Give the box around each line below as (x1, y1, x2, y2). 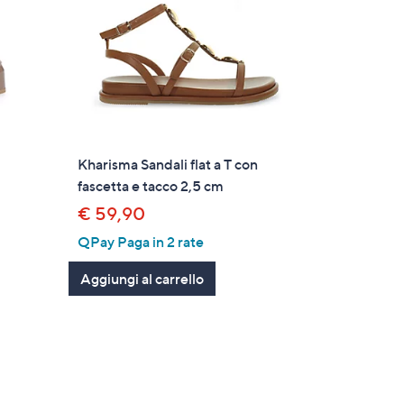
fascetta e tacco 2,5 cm (78, 176, 225, 195)
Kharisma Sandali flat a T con (78, 154, 259, 173)
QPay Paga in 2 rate (78, 232, 205, 251)
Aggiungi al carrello (80, 269, 205, 288)
